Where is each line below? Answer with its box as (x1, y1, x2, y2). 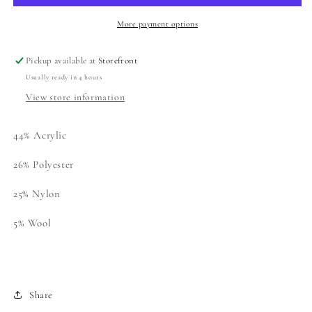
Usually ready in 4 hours (26, 73, 102, 82)
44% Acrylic (13, 129, 67, 142)
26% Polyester (13, 158, 74, 171)
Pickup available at (26, 55, 99, 67)
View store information (26, 91, 125, 104)
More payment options (117, 19, 198, 29)
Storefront (98, 55, 138, 67)
